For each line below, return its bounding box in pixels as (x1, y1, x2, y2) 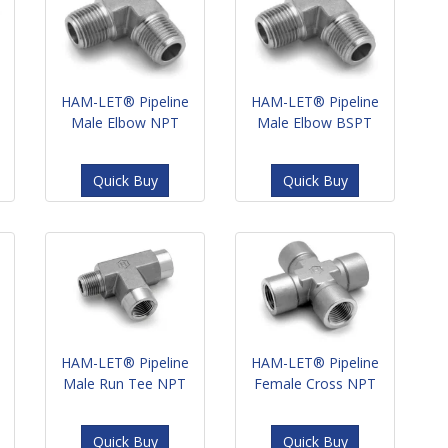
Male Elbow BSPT (257, 112, 373, 132)
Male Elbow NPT (70, 112, 179, 132)
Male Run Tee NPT (63, 374, 187, 394)
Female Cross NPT (253, 374, 376, 394)
